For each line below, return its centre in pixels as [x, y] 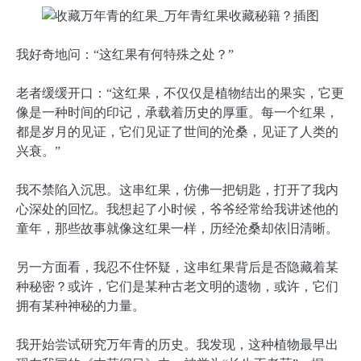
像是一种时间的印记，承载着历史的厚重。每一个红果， [177, 112]
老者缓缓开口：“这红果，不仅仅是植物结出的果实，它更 [180, 93]
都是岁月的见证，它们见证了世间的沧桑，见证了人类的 [177, 131]
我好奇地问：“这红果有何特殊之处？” [125, 54]
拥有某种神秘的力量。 [81, 305]
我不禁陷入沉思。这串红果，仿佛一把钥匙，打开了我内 [177, 189]
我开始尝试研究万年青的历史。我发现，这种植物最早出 [177, 345]
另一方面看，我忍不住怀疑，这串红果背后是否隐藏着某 [177, 267]
